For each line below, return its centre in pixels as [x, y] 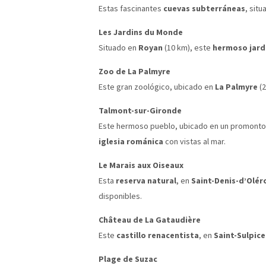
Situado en [118, 47]
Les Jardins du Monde [141, 32]
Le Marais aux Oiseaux [141, 165]
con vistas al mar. [194, 141]
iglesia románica [131, 141]
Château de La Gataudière [150, 219]
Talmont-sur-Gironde [140, 110]
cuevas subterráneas [204, 8]
